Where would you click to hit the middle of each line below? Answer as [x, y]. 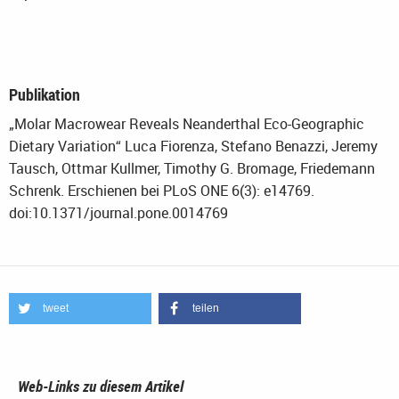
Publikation [45, 94]
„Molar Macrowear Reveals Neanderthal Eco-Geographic [187, 123]
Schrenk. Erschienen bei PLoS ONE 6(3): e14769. [162, 190]
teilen [205, 308]
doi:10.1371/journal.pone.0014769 [118, 212]
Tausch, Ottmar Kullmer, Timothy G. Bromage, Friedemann [192, 168]
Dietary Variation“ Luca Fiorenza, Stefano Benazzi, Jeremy [193, 146]
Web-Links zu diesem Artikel [101, 386]
